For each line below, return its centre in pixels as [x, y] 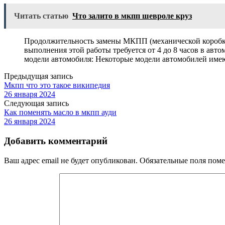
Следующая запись [36, 103]
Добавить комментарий [56, 141]
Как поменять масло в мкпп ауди [60, 113]
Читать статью [41, 16]
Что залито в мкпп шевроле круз [132, 16]
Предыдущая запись [38, 76]
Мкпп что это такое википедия [57, 85]
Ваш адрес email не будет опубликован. [71, 160]
